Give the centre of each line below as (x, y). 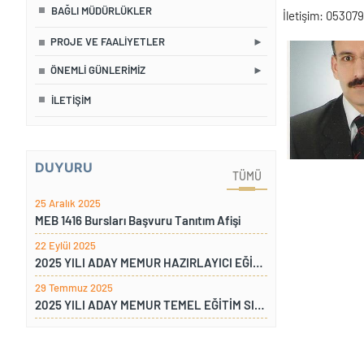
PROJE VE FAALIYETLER (108, 42)
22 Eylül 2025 (65, 246)
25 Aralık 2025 (68, 204)
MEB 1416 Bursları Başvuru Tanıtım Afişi (138, 221)
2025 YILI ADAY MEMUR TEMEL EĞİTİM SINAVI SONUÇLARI (259, 305)
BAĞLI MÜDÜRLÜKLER (101, 11)
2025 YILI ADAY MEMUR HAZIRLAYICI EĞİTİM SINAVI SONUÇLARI (258, 263)
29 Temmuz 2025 (74, 288)
